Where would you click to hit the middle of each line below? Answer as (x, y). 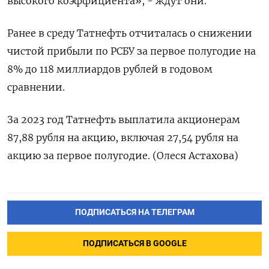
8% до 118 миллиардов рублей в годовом (110, 69)
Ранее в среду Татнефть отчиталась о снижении (130, 33)
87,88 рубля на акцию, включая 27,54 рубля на (123, 138)
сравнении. (36, 87)
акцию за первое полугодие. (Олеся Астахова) (123, 156)
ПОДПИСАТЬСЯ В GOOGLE (134, 244)
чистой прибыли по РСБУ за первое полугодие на (131, 51)
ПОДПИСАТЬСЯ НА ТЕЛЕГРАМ (134, 213)
